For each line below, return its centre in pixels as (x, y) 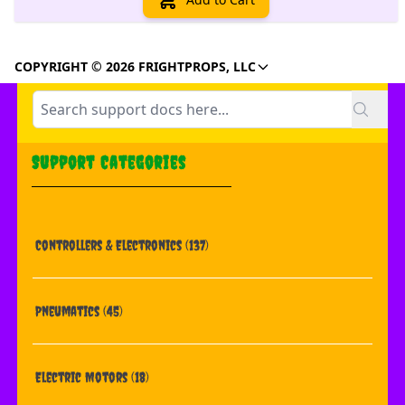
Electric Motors (83, 377)
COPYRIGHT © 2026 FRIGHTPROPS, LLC (135, 66)
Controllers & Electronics (110, 245)
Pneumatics (69, 311)
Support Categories (108, 162)
